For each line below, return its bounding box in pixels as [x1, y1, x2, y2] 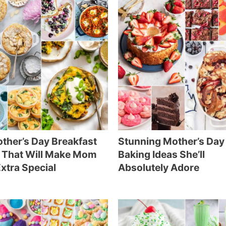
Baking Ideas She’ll [118, 148, 205, 160]
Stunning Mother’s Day [118, 135, 224, 147]
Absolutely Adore [118, 161, 199, 174]
